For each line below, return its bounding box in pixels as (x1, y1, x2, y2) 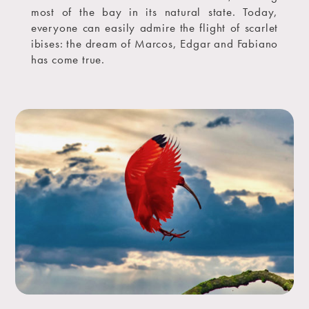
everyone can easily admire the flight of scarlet (30, 19, 279, 35)
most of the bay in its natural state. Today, (30, 3, 279, 19)
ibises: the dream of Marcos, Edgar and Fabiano (30, 35, 279, 51)
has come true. (30, 51, 105, 67)
